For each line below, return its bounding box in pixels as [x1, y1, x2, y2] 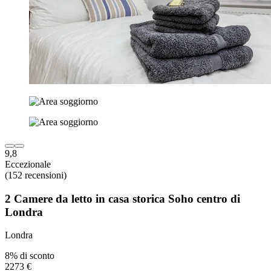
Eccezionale [5, 159, 51, 170]
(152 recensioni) [5, 170, 67, 181]
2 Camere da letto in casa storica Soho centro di [5, 192, 240, 205]
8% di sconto [5, 250, 54, 261]
